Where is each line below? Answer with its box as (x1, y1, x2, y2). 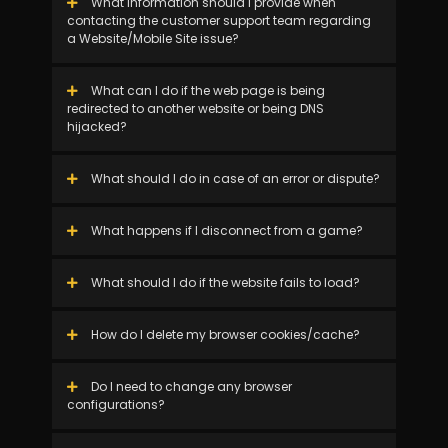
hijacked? (66, 118, 127, 135)
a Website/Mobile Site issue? (66, 30, 239, 47)
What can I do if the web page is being (87, 82, 325, 99)
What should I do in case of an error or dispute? (87, 170, 380, 187)
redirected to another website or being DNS (66, 100, 324, 117)
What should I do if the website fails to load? (87, 274, 360, 291)
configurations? (66, 396, 165, 413)
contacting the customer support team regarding (66, 12, 371, 29)
